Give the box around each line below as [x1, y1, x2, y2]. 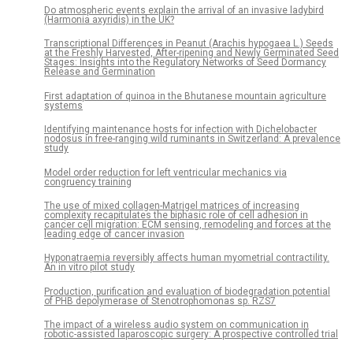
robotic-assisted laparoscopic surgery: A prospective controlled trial [44, 329, 338, 340]
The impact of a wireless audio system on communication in [44, 319, 309, 331]
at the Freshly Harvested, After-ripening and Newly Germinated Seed [44, 47, 339, 59]
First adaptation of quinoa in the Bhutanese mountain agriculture [44, 90, 326, 102]
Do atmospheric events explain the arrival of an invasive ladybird [44, 4, 324, 16]
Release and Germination [44, 66, 155, 78]
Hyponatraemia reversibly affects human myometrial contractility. [44, 252, 329, 264]
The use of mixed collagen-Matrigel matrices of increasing [44, 199, 299, 211]
